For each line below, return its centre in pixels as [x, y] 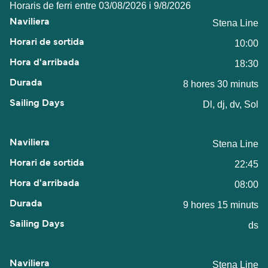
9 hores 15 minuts [221, 205]
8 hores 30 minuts [221, 84]
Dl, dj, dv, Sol [231, 104]
